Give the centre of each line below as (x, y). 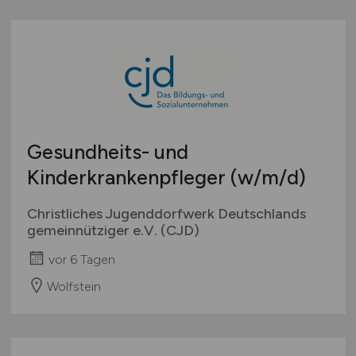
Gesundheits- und (107, 151)
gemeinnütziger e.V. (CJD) (113, 230)
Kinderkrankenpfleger (128, 177)
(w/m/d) (268, 177)
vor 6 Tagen (81, 259)
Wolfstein (74, 286)
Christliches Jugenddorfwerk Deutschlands (166, 213)
